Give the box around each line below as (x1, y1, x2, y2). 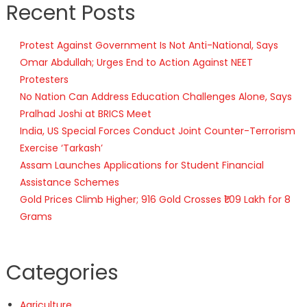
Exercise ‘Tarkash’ (19, 141, 103, 156)
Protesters (19, 73, 69, 87)
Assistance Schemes (19, 175, 119, 190)
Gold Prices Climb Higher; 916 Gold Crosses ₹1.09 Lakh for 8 (19, 193, 291, 207)
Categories (5, 258, 119, 288)
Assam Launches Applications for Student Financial (19, 158, 264, 173)
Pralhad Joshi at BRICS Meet (19, 107, 151, 121)
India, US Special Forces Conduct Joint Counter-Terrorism (19, 124, 295, 138)
